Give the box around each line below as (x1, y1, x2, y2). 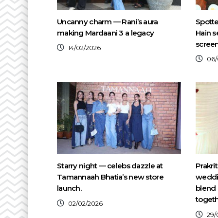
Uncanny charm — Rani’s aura (57, 17, 158, 26)
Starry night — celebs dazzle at (57, 161, 163, 171)
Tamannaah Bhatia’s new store (57, 172, 163, 182)
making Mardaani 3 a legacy (57, 28, 154, 37)
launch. (57, 183, 81, 193)
